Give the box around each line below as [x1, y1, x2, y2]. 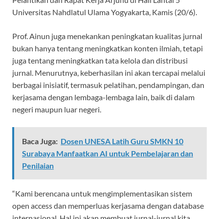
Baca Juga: [22, 136, 58, 146]
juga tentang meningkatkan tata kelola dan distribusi [12, 56, 188, 66]
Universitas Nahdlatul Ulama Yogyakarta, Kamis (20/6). [12, 7, 197, 17]
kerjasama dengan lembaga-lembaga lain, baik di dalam [12, 92, 195, 102]
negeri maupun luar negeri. [12, 105, 101, 114]
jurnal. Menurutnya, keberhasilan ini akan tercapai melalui [12, 68, 205, 78]
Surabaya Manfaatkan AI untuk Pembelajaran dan [22, 149, 193, 158]
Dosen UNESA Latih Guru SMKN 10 [61, 136, 183, 146]
